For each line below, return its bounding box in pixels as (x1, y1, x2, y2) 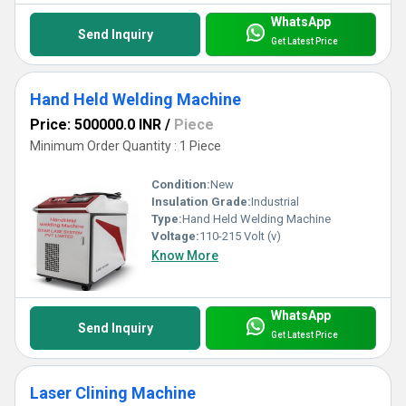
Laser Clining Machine (30, 382, 196, 402)
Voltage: (151, 228, 199, 243)
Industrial (251, 194, 299, 208)
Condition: (151, 177, 210, 191)
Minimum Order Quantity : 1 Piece (30, 138, 221, 153)
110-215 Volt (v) (199, 228, 281, 243)
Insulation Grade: (151, 194, 251, 208)
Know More (151, 247, 218, 263)
